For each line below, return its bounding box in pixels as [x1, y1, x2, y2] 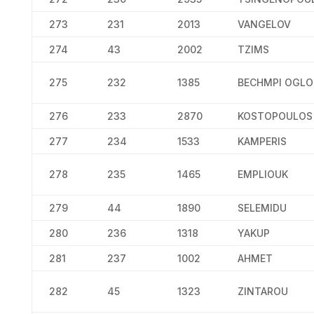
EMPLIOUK [237, 168, 288, 180]
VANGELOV [237, 18, 291, 30]
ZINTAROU [237, 285, 288, 297]
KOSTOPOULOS [237, 110, 313, 122]
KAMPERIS [237, 135, 287, 147]
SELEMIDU [237, 202, 287, 214]
